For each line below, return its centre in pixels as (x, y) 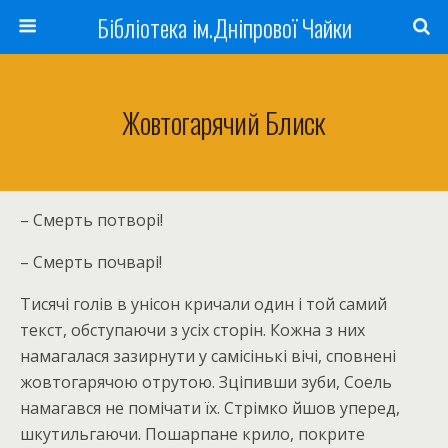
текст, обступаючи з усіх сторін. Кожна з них (192, 330)
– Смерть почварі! (91, 262)
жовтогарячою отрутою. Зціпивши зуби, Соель (206, 382)
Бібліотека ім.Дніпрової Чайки (224, 27)
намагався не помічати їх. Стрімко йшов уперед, (210, 408)
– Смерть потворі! (91, 220)
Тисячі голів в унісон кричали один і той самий (203, 304)
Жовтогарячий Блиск (224, 122)
